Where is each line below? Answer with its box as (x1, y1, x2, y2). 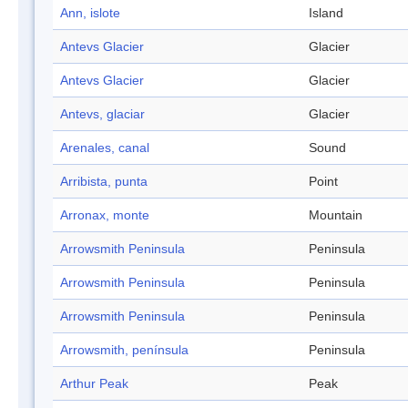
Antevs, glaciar (60, 107, 145, 122)
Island (309, 5, 343, 21)
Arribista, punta (60, 174, 148, 189)
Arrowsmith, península (60, 342, 189, 358)
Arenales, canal (60, 140, 149, 156)
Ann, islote (60, 5, 120, 21)
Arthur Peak (60, 376, 128, 392)
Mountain (309, 208, 362, 223)
